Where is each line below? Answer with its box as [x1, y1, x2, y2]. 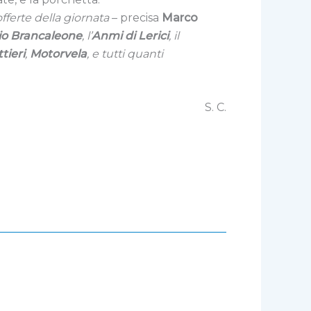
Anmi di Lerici [92, 28, 169, 42]
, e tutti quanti [87, 47, 163, 60]
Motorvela [30, 47, 87, 60]
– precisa [109, 10, 162, 24]
